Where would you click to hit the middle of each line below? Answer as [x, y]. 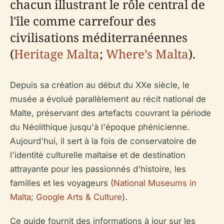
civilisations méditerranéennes [99, 37]
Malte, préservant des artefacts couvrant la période [110, 113]
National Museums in [155, 183]
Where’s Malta [147, 53]
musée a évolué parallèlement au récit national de [108, 99]
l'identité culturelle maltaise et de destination [98, 155]
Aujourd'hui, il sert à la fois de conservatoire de [103, 141]
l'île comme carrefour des [83, 20]
